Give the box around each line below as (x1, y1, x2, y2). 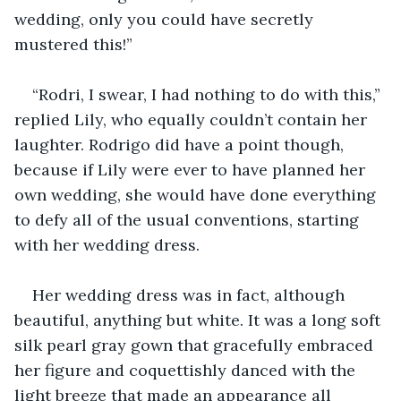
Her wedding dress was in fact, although (32, 284, 349, 305)
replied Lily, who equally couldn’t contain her (14, 108, 371, 130)
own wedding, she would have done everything (14, 183, 380, 205)
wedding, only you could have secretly (14, 8, 318, 30)
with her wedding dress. (14, 234, 200, 255)
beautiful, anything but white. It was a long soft (14, 309, 385, 330)
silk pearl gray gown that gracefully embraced (14, 334, 378, 355)
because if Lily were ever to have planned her (14, 158, 370, 180)
